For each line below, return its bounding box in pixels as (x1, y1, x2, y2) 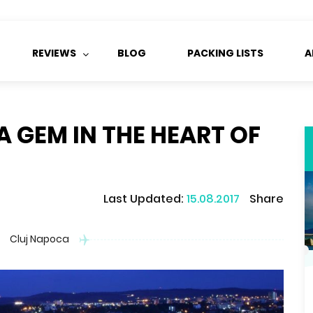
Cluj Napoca (10, 232, 69, 246)
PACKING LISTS (187, 46, 263, 60)
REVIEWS (32, 46, 76, 60)
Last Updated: (103, 190, 187, 207)
